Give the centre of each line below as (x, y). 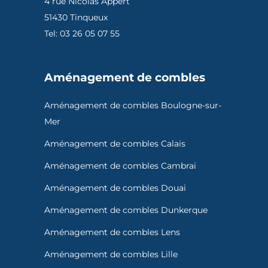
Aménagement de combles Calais (115, 144)
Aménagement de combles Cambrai (120, 166)
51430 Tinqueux (76, 18)
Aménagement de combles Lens (112, 232)
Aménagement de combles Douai (115, 188)
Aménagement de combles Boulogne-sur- (133, 106)
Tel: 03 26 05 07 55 (82, 34)
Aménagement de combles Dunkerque (126, 210)
